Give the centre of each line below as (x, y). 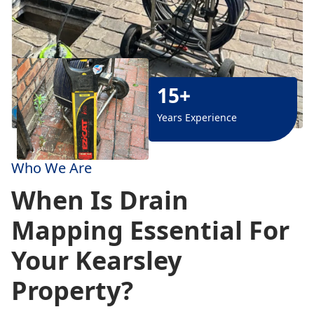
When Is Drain (100, 200)
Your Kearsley (96, 260)
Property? (72, 291)
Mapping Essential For (150, 230)
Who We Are (52, 168)
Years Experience (197, 117)
